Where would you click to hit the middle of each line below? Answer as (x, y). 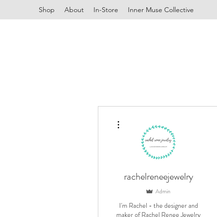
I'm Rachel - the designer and (158, 205)
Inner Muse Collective (161, 10)
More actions (138, 118)
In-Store (106, 10)
